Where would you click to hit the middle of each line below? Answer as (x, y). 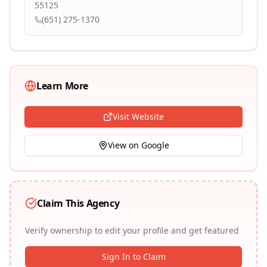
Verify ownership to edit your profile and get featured (132, 230)
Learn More (62, 86)
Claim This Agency (78, 203)
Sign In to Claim (133, 257)
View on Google (138, 145)
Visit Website (138, 117)
